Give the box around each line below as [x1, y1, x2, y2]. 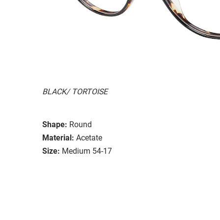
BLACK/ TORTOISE [42, 86, 108, 96]
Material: [42, 133, 74, 142]
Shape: [42, 119, 67, 129]
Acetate [76, 133, 102, 142]
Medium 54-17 [62, 146, 112, 156]
